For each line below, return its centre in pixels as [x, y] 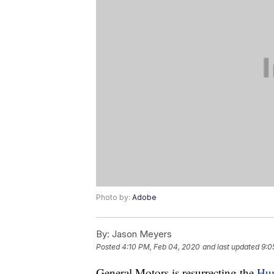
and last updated [231, 247]
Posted [109, 247]
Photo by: [114, 198]
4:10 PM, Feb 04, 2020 [161, 247]
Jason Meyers [141, 234]
